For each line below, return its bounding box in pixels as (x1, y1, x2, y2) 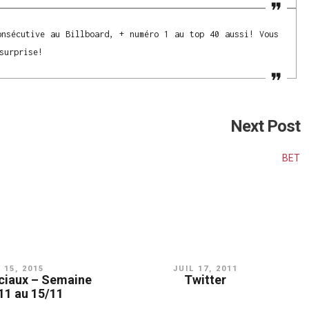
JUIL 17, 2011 (172, 264, 238, 274)
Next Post (230, 117, 300, 137)
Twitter (184, 272, 227, 288)
